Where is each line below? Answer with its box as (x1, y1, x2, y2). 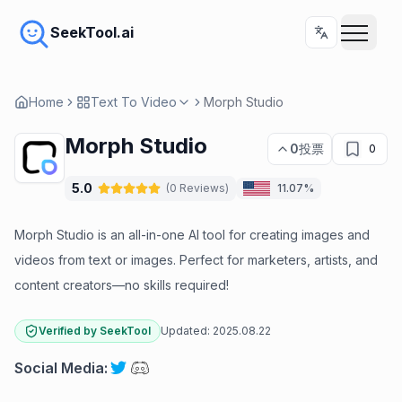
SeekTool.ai (50, 23, 134, 41)
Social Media (14, 359, 104, 377)
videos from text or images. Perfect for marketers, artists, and (14, 252, 378, 267)
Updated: (161, 324, 210, 337)
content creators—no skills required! (14, 277, 229, 293)
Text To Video (91, 94, 177, 109)
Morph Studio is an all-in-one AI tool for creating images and (14, 227, 370, 242)
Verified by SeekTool (39, 324, 151, 337)
